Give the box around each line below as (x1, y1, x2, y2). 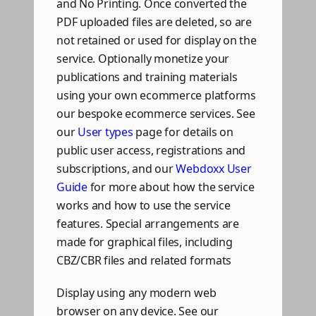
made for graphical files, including (56, 233, 233, 250)
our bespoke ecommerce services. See (56, 105, 255, 121)
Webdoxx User (176, 160, 252, 176)
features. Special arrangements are (56, 215, 239, 231)
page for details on (133, 123, 233, 140)
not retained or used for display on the (56, 32, 257, 48)
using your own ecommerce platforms (56, 87, 256, 103)
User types (78, 123, 133, 140)
